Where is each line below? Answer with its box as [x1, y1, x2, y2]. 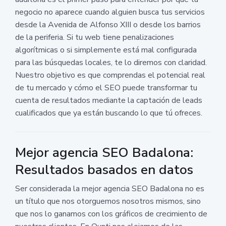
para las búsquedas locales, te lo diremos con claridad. [15, 56, 207, 68]
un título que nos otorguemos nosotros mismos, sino [15, 195, 201, 207]
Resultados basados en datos [15, 160, 193, 179]
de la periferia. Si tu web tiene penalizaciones [15, 31, 174, 43]
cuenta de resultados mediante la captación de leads [15, 94, 202, 106]
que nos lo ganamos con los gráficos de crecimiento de [15, 208, 207, 219]
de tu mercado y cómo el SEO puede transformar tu [15, 82, 197, 93]
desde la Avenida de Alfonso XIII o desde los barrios [15, 19, 201, 30]
